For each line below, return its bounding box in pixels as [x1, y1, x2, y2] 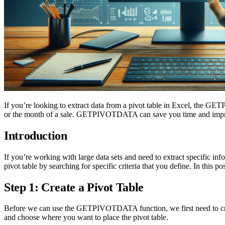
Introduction [4, 129, 67, 142]
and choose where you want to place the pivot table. [4, 213, 168, 222]
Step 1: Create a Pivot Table [4, 180, 144, 194]
